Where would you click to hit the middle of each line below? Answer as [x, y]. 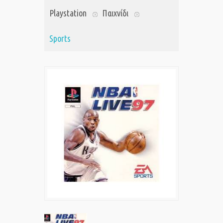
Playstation [68, 13]
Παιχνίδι [115, 13]
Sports [60, 39]
